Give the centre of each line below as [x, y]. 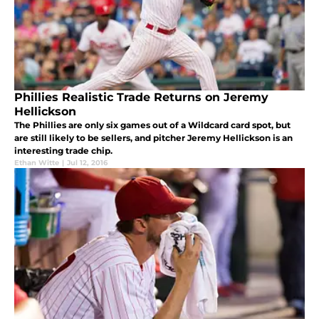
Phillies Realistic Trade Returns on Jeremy [141, 97]
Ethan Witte [37, 162]
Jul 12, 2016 [87, 162]
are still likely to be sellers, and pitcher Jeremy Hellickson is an [153, 137]
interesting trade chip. [63, 150]
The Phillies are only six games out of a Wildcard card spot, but [152, 125]
